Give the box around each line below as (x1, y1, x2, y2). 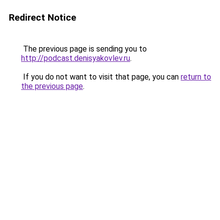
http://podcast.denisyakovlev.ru (21, 54, 130, 63)
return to (181, 72, 211, 82)
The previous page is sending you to (21, 44, 147, 54)
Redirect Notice (9, 12, 76, 23)
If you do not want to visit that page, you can (21, 72, 181, 82)
